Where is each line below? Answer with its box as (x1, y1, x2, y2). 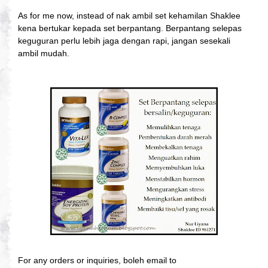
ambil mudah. (18, 48, 69, 58)
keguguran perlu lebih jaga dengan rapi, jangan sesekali (18, 35, 230, 45)
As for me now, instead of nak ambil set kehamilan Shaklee (18, 10, 240, 20)
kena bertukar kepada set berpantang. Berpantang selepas (18, 23, 242, 33)
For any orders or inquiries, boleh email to (18, 255, 176, 265)
